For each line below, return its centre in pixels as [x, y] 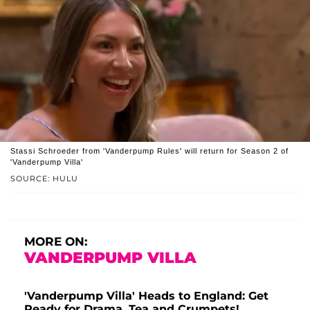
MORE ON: [56, 242]
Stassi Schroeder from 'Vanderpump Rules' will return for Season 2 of [149, 151]
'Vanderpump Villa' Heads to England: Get [146, 296]
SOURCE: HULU [44, 179]
